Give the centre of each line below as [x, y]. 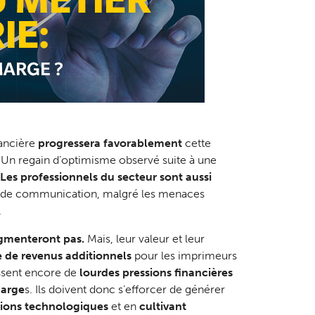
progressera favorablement [110, 143]
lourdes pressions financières [156, 272]
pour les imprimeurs [184, 255]
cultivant [161, 306]
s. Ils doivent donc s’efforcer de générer [124, 289]
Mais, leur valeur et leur [144, 238]
